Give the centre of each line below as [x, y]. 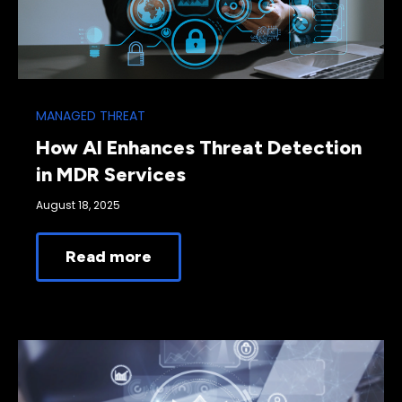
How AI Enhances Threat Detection [199, 147]
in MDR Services [111, 174]
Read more [109, 257]
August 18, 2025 [78, 205]
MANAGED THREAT [91, 115]
